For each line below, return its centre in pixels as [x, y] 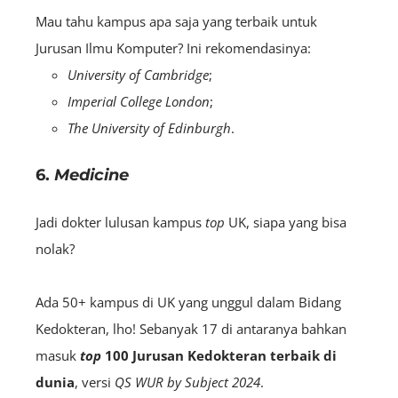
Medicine [92, 175]
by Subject [198, 382]
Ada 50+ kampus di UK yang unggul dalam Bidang [188, 302]
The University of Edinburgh [149, 127]
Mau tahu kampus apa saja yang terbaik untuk [176, 21]
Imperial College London [139, 101]
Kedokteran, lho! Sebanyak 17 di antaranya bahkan [191, 328]
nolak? [57, 248]
